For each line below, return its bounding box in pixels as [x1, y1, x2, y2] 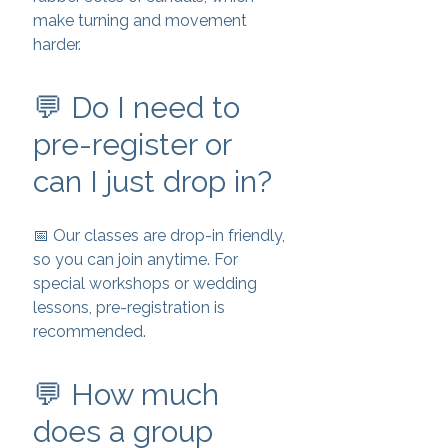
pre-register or [33, 127, 231, 162]
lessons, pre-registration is [33, 298, 225, 317]
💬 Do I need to [33, 90, 240, 125]
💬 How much [33, 377, 219, 412]
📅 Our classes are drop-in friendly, [33, 226, 285, 245]
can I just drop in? [33, 164, 272, 199]
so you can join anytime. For [33, 250, 238, 269]
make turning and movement [33, 11, 247, 30]
